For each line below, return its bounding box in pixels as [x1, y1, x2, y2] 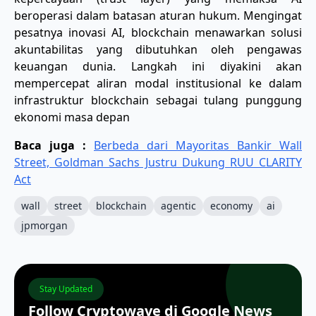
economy [210, 198, 253, 212]
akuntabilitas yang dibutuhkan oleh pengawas [14, 41, 302, 57]
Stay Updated [39, 282, 92, 295]
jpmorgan [21, 218, 68, 232]
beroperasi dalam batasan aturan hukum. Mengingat [14, 7, 302, 23]
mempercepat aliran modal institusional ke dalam [14, 75, 302, 91]
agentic [161, 198, 196, 212]
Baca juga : [14, 137, 94, 153]
